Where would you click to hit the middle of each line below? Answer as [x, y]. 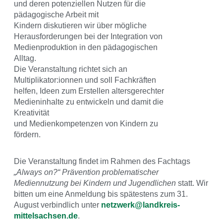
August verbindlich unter [57, 205]
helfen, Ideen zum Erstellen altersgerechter [89, 91]
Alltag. [25, 58]
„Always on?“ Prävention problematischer [86, 172]
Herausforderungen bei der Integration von [88, 37]
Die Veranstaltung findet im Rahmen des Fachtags [102, 162]
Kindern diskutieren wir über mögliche [80, 26]
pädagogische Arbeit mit [56, 15]
